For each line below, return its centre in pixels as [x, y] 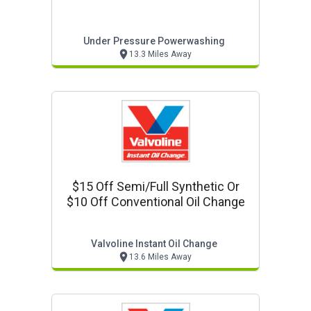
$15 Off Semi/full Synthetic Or [155, 186]
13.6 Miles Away [160, 257]
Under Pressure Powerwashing [154, 41]
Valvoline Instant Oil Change [154, 244]
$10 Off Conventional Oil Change [155, 202]
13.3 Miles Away [160, 54]
